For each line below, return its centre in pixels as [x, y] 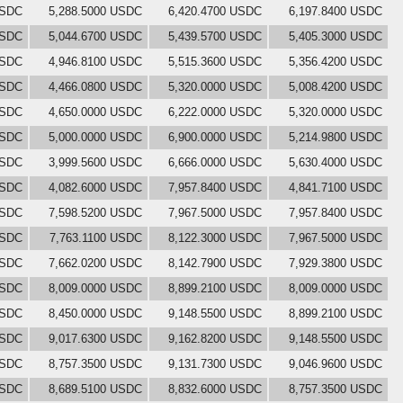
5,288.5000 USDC [95, 11]
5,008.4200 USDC [336, 86]
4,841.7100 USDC [336, 187]
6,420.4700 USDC [215, 11]
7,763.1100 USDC [96, 237]
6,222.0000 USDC [215, 112]
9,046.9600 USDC [336, 363]
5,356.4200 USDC [336, 61]
